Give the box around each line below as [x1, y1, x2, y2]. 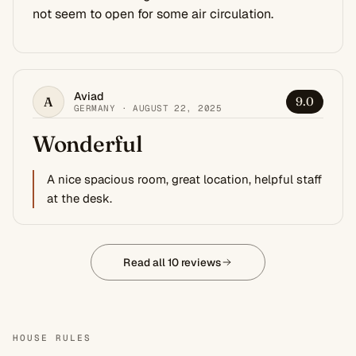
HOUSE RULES [13, 331, 91, 343]
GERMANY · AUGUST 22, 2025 [74, 102, 222, 114]
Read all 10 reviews [123, 254, 221, 269]
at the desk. [47, 190, 112, 206]
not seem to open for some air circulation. [33, 5, 273, 22]
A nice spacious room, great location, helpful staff [47, 171, 322, 187]
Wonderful [33, 130, 143, 157]
